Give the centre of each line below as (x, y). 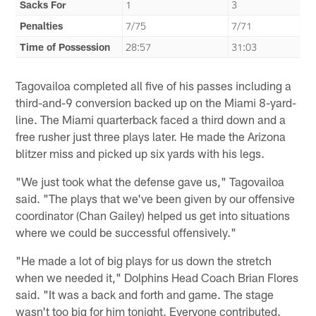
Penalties (42, 26)
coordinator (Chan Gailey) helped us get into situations (153, 215)
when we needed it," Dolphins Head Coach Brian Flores (157, 278)
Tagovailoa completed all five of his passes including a (154, 86)
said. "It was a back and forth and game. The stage (145, 294)
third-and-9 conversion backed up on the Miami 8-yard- (156, 103)
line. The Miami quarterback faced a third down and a (151, 120)
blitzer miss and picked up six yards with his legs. (140, 153)
